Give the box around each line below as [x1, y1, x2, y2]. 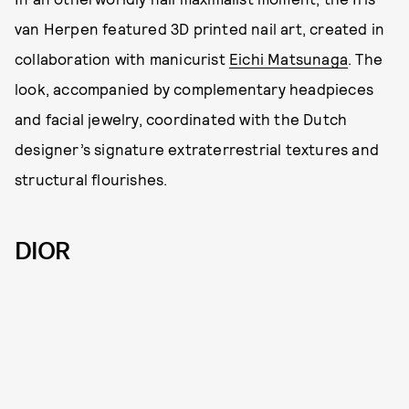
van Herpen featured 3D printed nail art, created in [15, 19, 385, 38]
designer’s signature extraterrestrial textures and [15, 140, 380, 159]
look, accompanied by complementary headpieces [15, 79, 374, 99]
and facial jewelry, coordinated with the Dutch [15, 110, 348, 129]
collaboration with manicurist [15, 49, 229, 68]
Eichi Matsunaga [229, 49, 348, 68]
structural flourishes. [15, 170, 168, 189]
